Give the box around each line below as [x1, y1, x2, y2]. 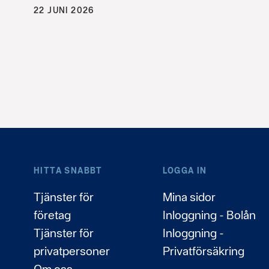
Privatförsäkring [162, 243, 244, 258]
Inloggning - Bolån [162, 207, 256, 222]
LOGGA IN [162, 165, 207, 175]
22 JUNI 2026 [34, 5, 95, 15]
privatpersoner [34, 243, 110, 258]
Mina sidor [162, 189, 216, 204]
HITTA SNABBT [34, 165, 103, 175]
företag [34, 207, 71, 222]
